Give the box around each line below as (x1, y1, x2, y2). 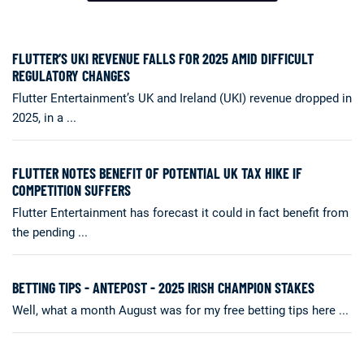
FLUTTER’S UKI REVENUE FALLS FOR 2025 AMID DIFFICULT (12, 50, 314, 67)
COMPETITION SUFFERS (12, 181, 131, 199)
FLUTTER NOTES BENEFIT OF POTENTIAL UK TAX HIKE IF (12, 164, 302, 182)
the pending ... (12, 225, 88, 240)
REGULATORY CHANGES (12, 67, 130, 84)
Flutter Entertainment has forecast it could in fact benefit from (12, 206, 349, 220)
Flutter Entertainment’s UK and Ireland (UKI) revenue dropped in (12, 91, 352, 106)
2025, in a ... (12, 110, 76, 125)
